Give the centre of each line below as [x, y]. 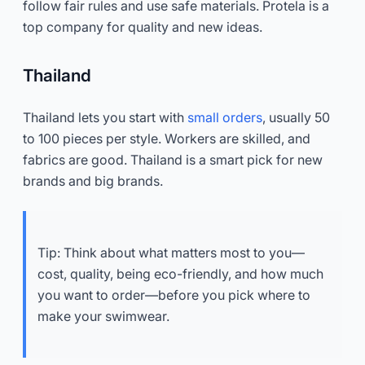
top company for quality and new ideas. [143, 26]
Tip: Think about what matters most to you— [171, 252]
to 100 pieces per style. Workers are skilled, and [167, 138]
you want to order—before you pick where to [174, 295]
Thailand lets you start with [105, 117]
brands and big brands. [93, 180]
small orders [225, 117]
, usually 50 [296, 117]
